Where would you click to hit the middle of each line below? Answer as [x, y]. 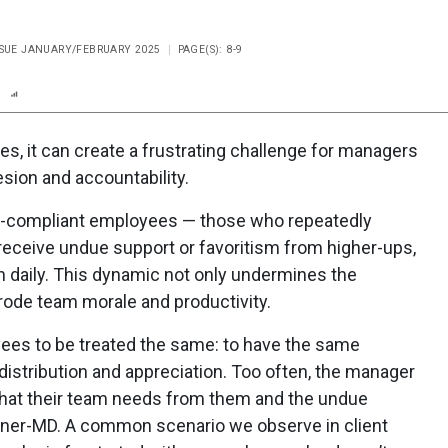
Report [42, 93]
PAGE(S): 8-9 [210, 50]
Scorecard [113, 93]
